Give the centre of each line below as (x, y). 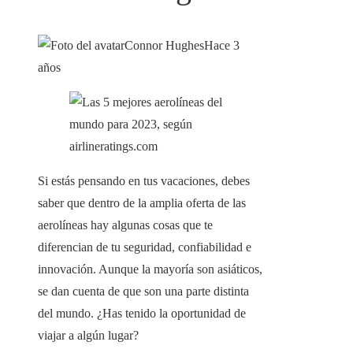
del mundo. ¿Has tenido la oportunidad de (142, 314)
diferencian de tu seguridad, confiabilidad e (145, 247)
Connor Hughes (164, 46)
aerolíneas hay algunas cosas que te (125, 225)
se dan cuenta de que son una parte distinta (143, 292)
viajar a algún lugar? (88, 336)
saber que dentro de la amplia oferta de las (142, 203)
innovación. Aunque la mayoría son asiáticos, (150, 269)
